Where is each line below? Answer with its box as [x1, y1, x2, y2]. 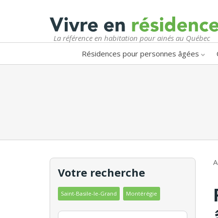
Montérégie [126, 189, 157, 197]
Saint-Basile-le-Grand [61, 189, 117, 197]
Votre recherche [58, 164, 145, 180]
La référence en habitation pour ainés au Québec [54, 33, 210, 43]
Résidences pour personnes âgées [82, 48, 199, 58]
